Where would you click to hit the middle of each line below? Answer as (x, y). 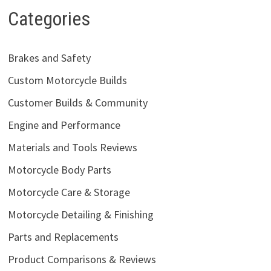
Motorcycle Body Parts (59, 169)
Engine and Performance (64, 125)
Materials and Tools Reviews (72, 147)
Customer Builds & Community (77, 102)
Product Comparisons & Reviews (82, 259)
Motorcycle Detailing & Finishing (80, 214)
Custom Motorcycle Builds (67, 80)
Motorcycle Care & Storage (69, 192)
